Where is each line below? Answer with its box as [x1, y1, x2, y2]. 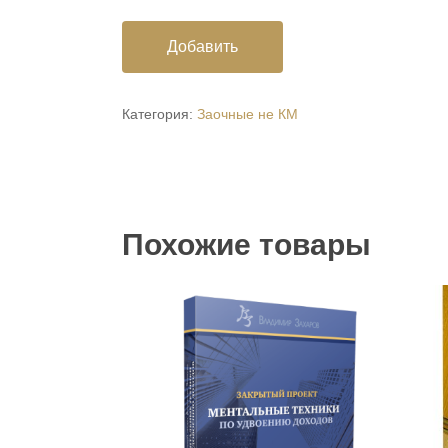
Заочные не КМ [197, 106, 298, 123]
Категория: [122, 106, 197, 123]
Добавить [167, 38, 238, 56]
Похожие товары [122, 228, 371, 262]
